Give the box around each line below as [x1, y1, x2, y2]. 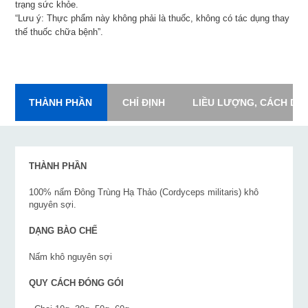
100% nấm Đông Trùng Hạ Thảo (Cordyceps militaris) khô [29, 187, 259, 198]
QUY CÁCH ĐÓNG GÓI [29, 278, 127, 289]
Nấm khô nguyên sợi [29, 252, 113, 263]
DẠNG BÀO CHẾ [29, 225, 101, 236]
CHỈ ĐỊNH [122, 97, 166, 109]
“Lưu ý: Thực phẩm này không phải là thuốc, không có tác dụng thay [15, 13, 290, 24]
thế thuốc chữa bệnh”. [15, 27, 104, 38]
